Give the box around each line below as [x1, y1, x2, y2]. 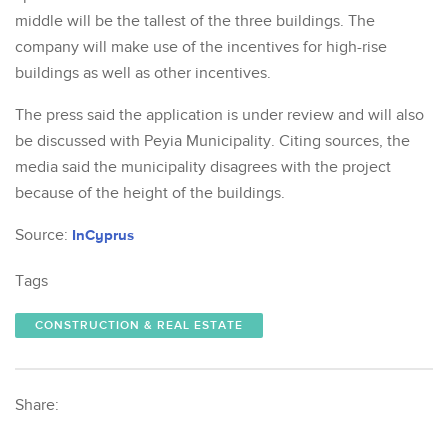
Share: [15, 395, 59, 415]
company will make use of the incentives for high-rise [15, 37, 387, 57]
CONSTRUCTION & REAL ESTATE [35, 317, 243, 333]
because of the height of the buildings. [15, 183, 285, 203]
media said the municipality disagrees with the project [15, 157, 391, 177]
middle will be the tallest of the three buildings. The [15, 11, 375, 31]
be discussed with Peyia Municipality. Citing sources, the [15, 131, 410, 151]
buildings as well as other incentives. [15, 63, 275, 83]
